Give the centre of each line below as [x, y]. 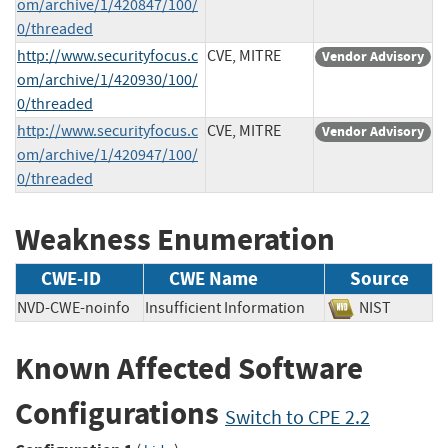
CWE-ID [71, 279]
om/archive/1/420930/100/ [107, 79]
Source [379, 279]
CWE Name [213, 279]
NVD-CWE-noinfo [73, 308]
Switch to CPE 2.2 [297, 418]
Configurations [120, 414]
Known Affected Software [189, 369]
